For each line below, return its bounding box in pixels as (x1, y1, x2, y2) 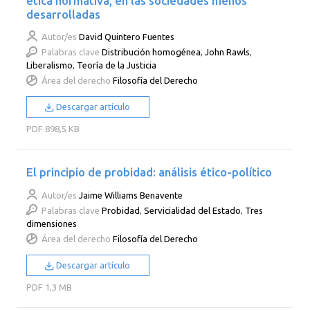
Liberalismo (26, 60, 73, 71)
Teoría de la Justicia (77, 60, 157, 71)
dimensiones (26, 218, 77, 228)
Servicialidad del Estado (144, 205, 241, 215)
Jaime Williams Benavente (79, 190, 183, 200)
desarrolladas (26, 7, 101, 21)
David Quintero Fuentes (79, 31, 175, 42)
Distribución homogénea (102, 47, 201, 57)
